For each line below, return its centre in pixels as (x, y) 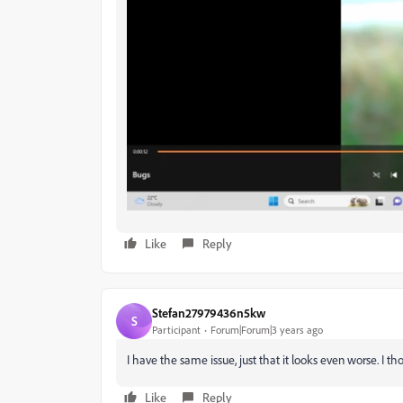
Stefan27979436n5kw (209, 313)
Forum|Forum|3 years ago (267, 330)
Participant (176, 330)
